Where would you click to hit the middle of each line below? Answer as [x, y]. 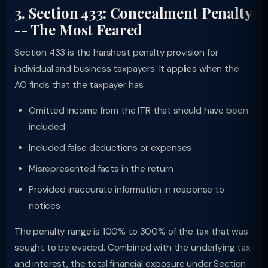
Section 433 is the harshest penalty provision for [116, 53]
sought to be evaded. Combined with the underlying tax [133, 248]
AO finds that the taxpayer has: [80, 85]
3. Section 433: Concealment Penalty [133, 13]
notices [45, 206]
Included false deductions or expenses [110, 148]
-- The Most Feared [79, 29]
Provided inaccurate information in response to [127, 190]
